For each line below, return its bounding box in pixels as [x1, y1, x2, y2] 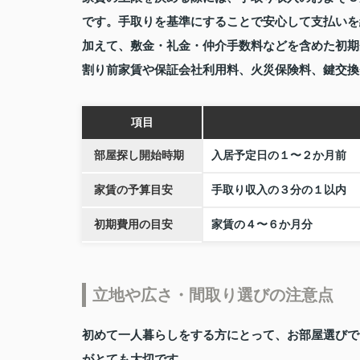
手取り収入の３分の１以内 [211, 184, 346, 197]
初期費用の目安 [94, 219, 173, 231]
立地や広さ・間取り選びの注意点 [92, 286, 333, 305]
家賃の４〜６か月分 [211, 219, 313, 231]
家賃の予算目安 [94, 184, 173, 197]
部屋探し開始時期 [94, 149, 184, 162]
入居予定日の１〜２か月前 [211, 149, 346, 162]
